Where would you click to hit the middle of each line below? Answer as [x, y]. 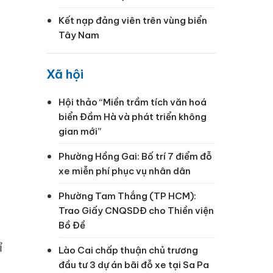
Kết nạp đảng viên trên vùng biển [133, 20]
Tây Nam [79, 35]
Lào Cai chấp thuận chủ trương [128, 250]
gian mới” [80, 131]
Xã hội [65, 74]
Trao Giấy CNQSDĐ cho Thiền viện [136, 210]
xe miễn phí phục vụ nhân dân [125, 171]
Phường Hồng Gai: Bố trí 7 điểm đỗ [135, 156]
